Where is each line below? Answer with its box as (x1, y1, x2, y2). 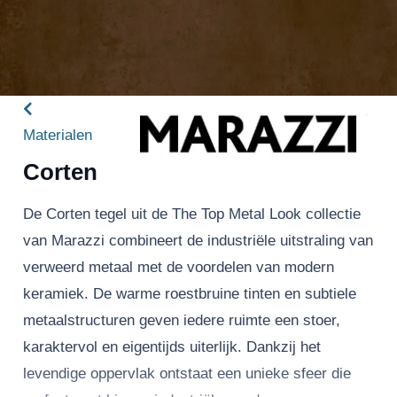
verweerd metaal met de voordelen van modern (22, 259, 334, 276)
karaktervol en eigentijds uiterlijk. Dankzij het (22, 339, 321, 356)
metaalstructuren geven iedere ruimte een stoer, (22, 312, 340, 330)
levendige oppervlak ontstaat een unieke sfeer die (22, 365, 351, 383)
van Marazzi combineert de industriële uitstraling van (22, 232, 373, 250)
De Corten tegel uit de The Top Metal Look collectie (22, 206, 361, 223)
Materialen (22, 126, 92, 144)
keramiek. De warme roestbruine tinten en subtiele (22, 285, 356, 303)
